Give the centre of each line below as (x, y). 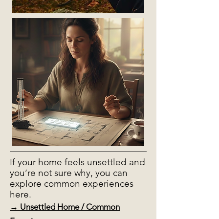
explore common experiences (72, 184)
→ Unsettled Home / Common (65, 207)
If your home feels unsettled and (77, 162)
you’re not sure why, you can (69, 173)
